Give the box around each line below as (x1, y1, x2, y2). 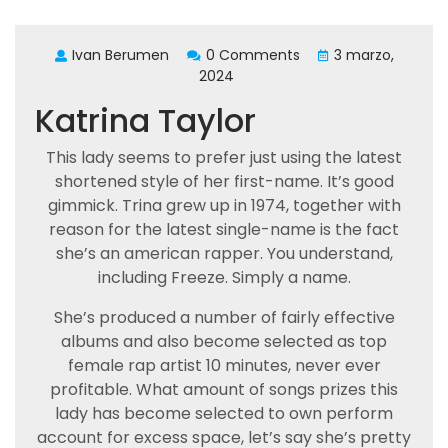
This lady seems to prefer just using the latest (46, 146, 402, 169)
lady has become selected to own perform (55, 402, 393, 425)
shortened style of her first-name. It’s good (54, 170, 394, 193)
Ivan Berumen (71, 45, 169, 65)
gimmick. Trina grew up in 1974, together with (47, 194, 401, 217)
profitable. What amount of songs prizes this (50, 378, 398, 401)
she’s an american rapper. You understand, (55, 242, 393, 265)
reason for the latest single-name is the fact (49, 218, 399, 241)
